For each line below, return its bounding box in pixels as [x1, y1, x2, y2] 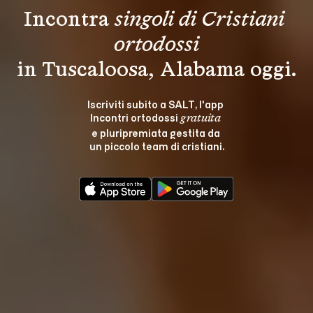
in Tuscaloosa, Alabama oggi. [16, 59, 297, 81]
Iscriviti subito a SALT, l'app [87, 96, 226, 110]
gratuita [180, 112, 221, 124]
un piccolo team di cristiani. [89, 138, 224, 152]
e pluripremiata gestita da [91, 125, 222, 139]
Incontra [24, 9, 115, 31]
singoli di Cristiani [115, 9, 289, 31]
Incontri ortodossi [90, 110, 180, 124]
